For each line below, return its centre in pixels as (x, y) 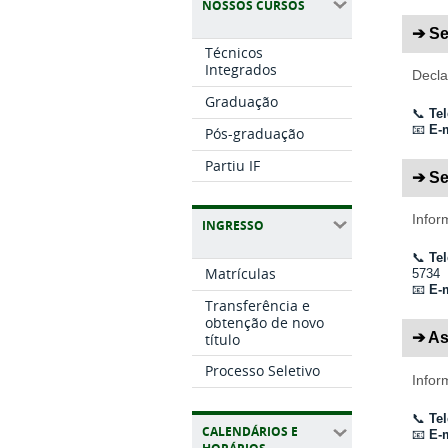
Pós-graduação (255, 133)
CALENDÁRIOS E (250, 431)
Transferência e (258, 305)
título (223, 339)
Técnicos (234, 53)
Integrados (241, 70)
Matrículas (241, 273)
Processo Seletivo (263, 371)
